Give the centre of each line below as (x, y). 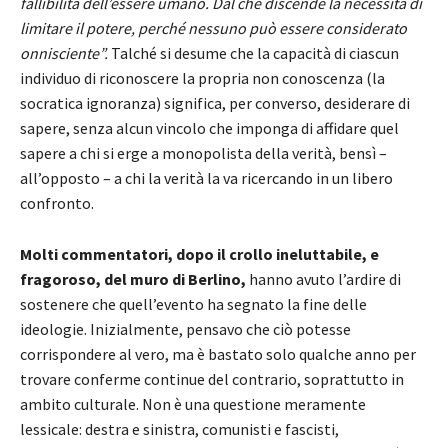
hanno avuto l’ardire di (323, 279)
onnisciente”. (65, 53)
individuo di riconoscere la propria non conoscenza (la (202, 78)
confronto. (57, 203)
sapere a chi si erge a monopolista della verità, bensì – (203, 153)
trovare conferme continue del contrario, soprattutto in (212, 379)
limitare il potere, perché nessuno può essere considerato (213, 28)
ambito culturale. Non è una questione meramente (193, 404)
